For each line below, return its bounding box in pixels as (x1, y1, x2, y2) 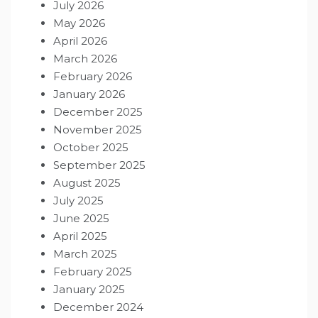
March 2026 (53, 52, 117, 66)
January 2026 (53, 87, 125, 102)
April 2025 (53, 229, 107, 243)
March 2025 (53, 247, 117, 261)
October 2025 (53, 141, 128, 155)
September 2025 (53, 158, 146, 172)
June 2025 (53, 212, 109, 226)
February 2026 (53, 70, 132, 84)
